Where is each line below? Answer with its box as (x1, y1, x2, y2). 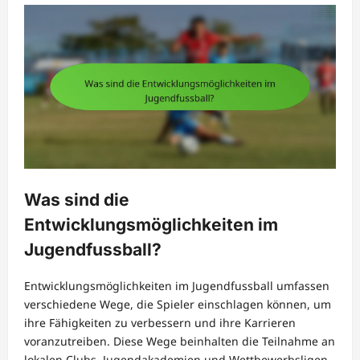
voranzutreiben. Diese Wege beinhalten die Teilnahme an (24, 333, 335, 349)
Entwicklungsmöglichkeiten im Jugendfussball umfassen (24, 277, 329, 293)
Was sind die (24, 190, 129, 211)
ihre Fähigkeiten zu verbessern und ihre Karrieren (24, 314, 296, 330)
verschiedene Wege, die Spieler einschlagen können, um (24, 296, 331, 312)
